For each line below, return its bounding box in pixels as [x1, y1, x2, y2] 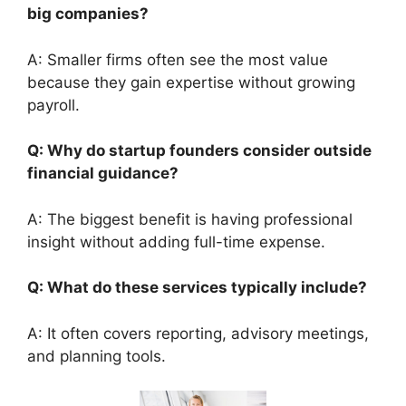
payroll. [27, 95, 93, 114]
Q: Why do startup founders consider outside [27, 141, 372, 160]
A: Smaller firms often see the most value [27, 50, 328, 69]
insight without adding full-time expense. [27, 232, 339, 251]
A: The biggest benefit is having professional [27, 209, 353, 228]
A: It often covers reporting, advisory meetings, [27, 324, 369, 343]
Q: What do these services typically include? [27, 278, 374, 297]
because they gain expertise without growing [27, 72, 355, 92]
